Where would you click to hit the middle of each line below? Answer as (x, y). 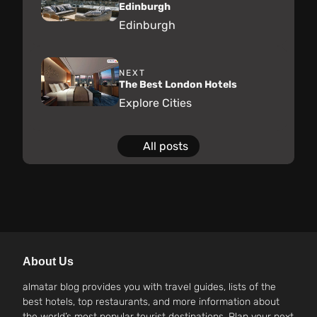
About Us (48, 261)
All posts (166, 146)
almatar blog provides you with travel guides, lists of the (149, 287)
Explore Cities (155, 103)
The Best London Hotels (178, 84)
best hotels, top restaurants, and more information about (151, 301)
